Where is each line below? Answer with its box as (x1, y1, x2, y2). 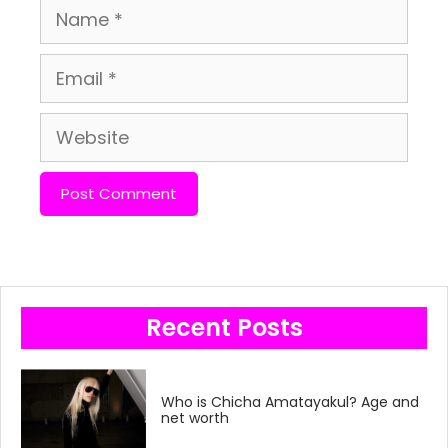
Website (39, 117, 112, 142)
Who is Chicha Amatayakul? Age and (161, 391, 420, 412)
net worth (161, 407, 230, 428)
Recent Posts (145, 311, 303, 344)
